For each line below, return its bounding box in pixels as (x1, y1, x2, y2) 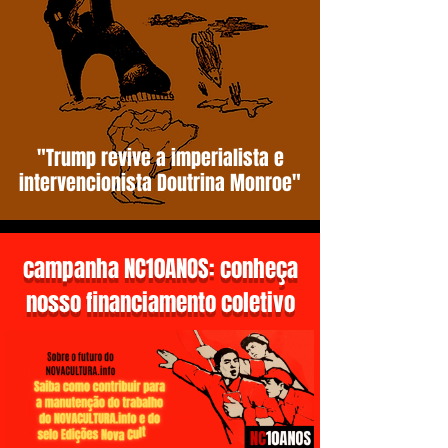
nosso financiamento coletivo (25, 286, 295, 320)
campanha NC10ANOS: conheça (22, 252, 298, 286)
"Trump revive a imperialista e (36, 143, 284, 173)
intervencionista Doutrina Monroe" (19, 168, 301, 198)
